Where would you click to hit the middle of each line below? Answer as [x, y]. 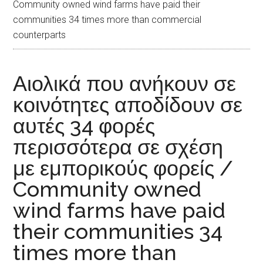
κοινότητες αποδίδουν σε [128, 105]
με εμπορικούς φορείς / [123, 168]
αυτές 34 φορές [84, 126]
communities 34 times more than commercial [107, 20]
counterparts [40, 35]
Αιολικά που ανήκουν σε [125, 84]
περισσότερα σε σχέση [118, 147]
